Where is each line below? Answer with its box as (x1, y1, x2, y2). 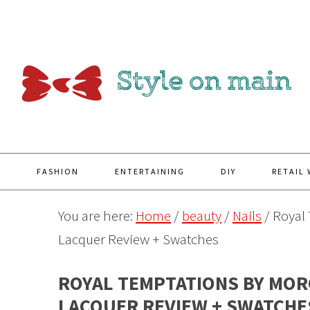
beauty (182, 206, 221, 225)
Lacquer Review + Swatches (58, 230, 219, 248)
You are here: (58, 206, 136, 225)
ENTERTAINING (115, 166, 185, 176)
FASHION (37, 166, 79, 176)
